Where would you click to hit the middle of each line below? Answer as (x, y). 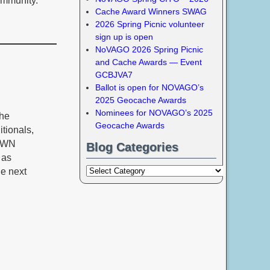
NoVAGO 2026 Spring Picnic (149, 49)
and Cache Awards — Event (148, 62)
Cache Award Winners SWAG (151, 11)
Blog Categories (133, 147)
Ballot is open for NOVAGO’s (149, 87)
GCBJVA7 (114, 74)
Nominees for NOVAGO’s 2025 (154, 112)
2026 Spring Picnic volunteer (149, 24)
